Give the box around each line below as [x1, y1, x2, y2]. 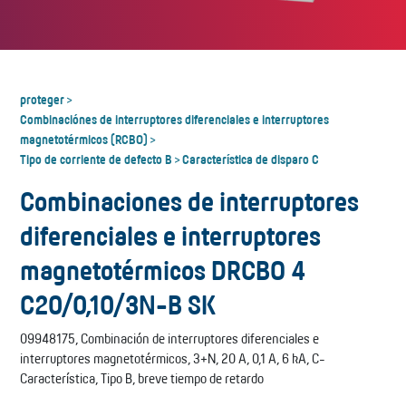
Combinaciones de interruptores [20, 184, 359, 218]
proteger [20, 91, 64, 107]
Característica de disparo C [182, 150, 319, 167]
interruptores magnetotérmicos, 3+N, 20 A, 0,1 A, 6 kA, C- [20, 350, 325, 367]
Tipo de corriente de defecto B [20, 150, 172, 167]
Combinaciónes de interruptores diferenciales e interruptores [20, 111, 329, 127]
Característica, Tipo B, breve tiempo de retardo [20, 370, 264, 387]
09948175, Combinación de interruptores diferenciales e [20, 330, 319, 347]
